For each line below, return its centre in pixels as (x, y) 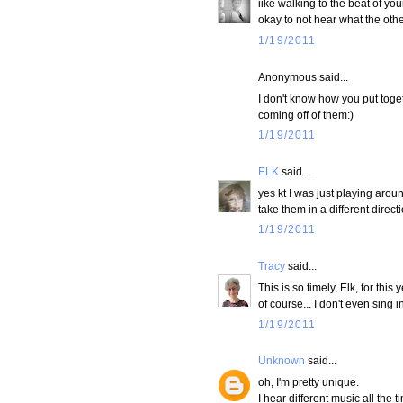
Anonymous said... (303, 76)
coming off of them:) (306, 114)
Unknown (282, 360)
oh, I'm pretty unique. (309, 381)
